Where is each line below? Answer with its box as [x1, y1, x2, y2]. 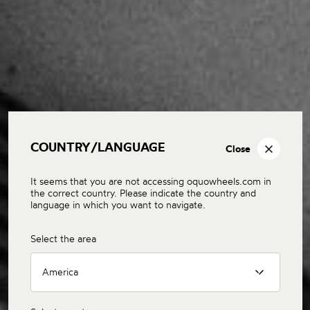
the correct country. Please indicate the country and [30, 187, 256, 199]
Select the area [30, 232, 96, 245]
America [42, 266, 78, 278]
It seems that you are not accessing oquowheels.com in [30, 175, 271, 188]
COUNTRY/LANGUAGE [30, 139, 165, 155]
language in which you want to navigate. [30, 199, 206, 211]
